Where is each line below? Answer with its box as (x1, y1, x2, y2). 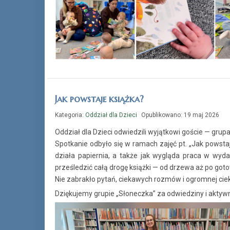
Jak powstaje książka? (55, 93, 144, 105)
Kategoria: (55, 111, 85, 119)
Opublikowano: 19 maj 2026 (141, 111, 219, 119)
